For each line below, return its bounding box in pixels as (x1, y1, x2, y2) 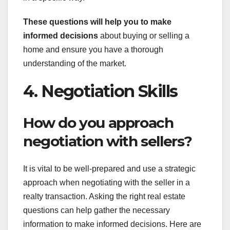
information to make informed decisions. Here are (23, 220, 201, 229)
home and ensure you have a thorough (23, 45, 163, 54)
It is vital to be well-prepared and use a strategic (23, 164, 196, 174)
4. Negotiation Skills (23, 81, 178, 102)
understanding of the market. (23, 59, 126, 68)
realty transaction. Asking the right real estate (23, 192, 185, 201)
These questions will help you (23, 17, 139, 27)
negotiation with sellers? (23, 132, 193, 150)
